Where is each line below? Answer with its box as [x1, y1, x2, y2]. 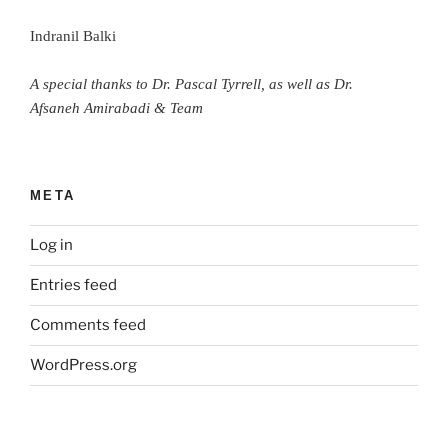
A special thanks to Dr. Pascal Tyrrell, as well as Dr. [30, 75, 353, 92]
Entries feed [30, 276, 117, 295]
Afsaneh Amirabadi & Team [30, 99, 203, 116]
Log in [30, 236, 73, 255]
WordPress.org [30, 356, 137, 375]
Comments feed [30, 316, 146, 335]
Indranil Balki [30, 27, 116, 44]
